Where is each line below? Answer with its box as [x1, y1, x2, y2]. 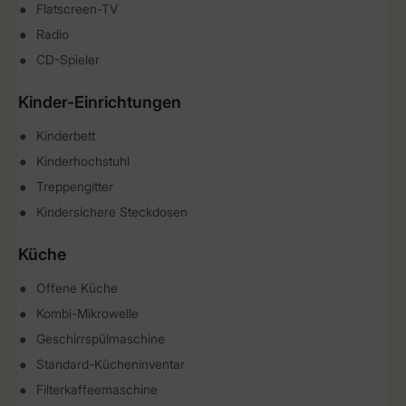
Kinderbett [36, 128, 95, 143]
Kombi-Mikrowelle [36, 305, 139, 321]
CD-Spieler [36, 52, 100, 67]
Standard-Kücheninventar [36, 356, 185, 372]
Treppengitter [36, 179, 113, 194]
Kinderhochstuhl [36, 153, 130, 169]
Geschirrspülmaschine [36, 331, 165, 346]
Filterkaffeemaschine [36, 382, 158, 397]
